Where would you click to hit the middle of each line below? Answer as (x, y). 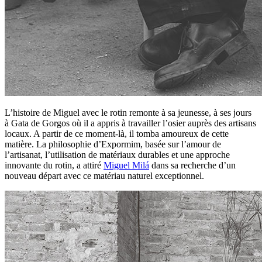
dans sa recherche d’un (192, 165)
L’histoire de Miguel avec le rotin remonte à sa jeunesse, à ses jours (128, 112)
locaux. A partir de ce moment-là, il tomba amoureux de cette (117, 133)
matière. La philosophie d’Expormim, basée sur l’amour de (113, 144)
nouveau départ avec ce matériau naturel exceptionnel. (104, 175)
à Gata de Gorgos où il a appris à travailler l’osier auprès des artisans (130, 123)
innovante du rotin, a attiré (54, 165)
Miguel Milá (126, 165)
